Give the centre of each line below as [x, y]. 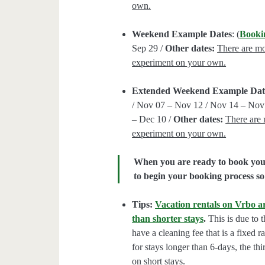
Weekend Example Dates [182, 34]
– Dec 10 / [153, 119]
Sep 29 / [149, 49]
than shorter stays [168, 219]
